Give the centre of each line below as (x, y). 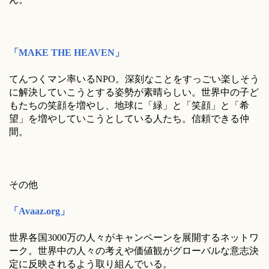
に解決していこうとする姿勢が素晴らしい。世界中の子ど (134, 92)
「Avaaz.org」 (39, 211)
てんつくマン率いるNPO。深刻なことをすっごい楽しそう (134, 79)
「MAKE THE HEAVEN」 (67, 53)
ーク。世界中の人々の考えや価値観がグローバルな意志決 (134, 251)
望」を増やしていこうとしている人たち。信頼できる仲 (129, 119)
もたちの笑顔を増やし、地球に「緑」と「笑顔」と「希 (129, 105)
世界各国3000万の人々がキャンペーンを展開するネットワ (134, 237)
